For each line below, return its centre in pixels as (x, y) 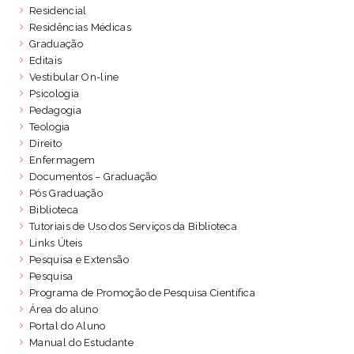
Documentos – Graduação (93, 176)
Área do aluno (64, 309)
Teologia (50, 126)
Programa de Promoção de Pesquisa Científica (143, 292)
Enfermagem (62, 160)
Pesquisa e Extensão (79, 259)
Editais (46, 60)
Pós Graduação (66, 193)
